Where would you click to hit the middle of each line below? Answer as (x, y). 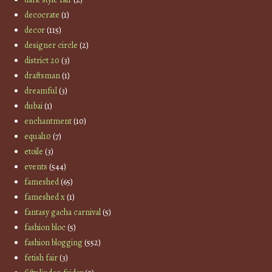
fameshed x (45, 197)
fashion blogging (54, 243)
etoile (34, 152)
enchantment (48, 121)
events (36, 167)
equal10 (38, 137)
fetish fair (41, 258)
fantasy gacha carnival (63, 212)
